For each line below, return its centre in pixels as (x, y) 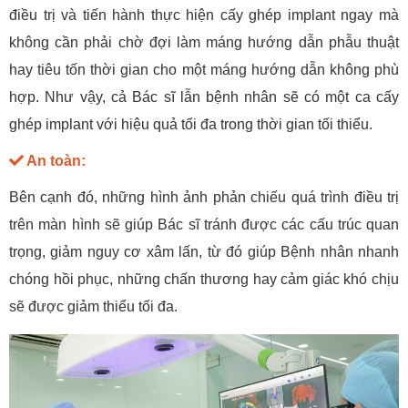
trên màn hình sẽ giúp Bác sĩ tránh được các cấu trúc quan (204, 224)
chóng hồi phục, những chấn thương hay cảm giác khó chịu (204, 279)
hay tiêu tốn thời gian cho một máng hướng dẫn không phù (204, 69)
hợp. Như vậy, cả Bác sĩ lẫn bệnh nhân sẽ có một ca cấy (204, 97)
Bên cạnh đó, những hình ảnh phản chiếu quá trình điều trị (204, 197)
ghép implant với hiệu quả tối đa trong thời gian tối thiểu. (191, 124)
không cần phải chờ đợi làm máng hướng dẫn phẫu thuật (204, 42)
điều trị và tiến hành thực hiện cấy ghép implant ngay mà (204, 15)
